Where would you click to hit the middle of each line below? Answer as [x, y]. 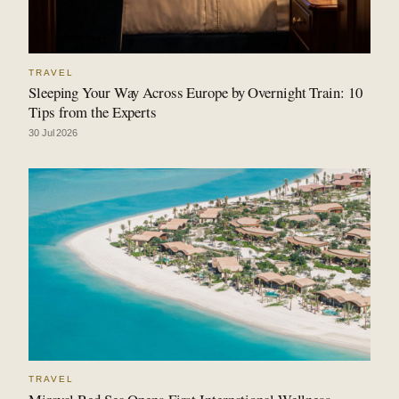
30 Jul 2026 [53, 132]
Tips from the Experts [93, 112]
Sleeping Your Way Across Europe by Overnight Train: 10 [195, 93]
